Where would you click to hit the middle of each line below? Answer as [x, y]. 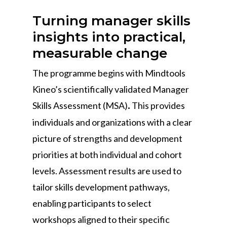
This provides [158, 105]
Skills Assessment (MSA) [80, 105]
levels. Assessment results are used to [107, 171]
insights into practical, [109, 37]
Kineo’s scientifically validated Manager [111, 89]
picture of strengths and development [107, 138]
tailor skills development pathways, [101, 187]
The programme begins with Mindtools [109, 73]
